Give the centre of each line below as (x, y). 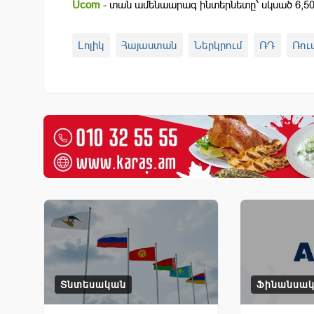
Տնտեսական (93, 284)
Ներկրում (218, 45)
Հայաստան (149, 45)
